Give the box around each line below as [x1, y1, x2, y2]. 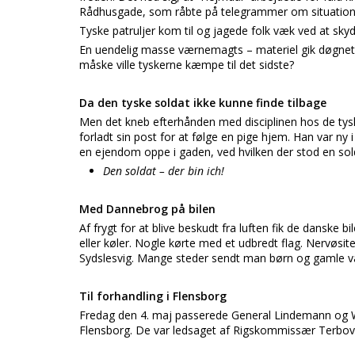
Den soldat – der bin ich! [103, 163, 224, 178]
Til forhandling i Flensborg [79, 288, 227, 303]
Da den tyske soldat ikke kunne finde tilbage [79, 95, 326, 110]
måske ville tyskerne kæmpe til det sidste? [79, 57, 294, 72]
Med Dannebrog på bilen [79, 201, 216, 216]
